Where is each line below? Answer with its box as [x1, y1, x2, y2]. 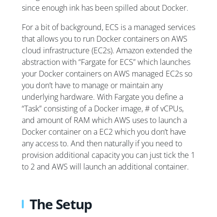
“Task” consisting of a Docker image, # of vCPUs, [22, 103, 184, 114]
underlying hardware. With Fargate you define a [22, 91, 183, 102]
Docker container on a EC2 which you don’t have [22, 126, 186, 137]
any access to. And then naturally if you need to [22, 138, 182, 149]
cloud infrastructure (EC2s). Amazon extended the [22, 45, 192, 56]
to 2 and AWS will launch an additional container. [22, 161, 189, 172]
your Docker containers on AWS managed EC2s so [22, 68, 192, 79]
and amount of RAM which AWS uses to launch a [22, 114, 187, 125]
